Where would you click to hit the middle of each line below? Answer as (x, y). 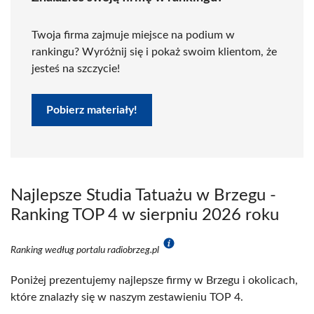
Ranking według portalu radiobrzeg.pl (86, 250)
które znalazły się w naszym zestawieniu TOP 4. (127, 297)
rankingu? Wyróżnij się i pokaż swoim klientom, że (154, 52)
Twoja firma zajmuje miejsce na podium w (133, 35)
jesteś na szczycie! (76, 69)
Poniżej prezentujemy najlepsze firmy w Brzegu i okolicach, (154, 280)
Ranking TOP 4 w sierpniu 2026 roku (145, 215)
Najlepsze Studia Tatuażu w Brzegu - (143, 196)
